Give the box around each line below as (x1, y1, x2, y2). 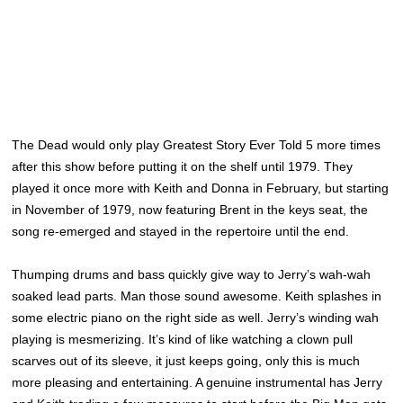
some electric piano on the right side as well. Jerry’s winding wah (12, 310, 380, 325)
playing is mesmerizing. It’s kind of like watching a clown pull (12, 332, 354, 346)
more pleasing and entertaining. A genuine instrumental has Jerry (12, 375, 383, 390)
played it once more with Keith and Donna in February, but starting (12, 181, 390, 195)
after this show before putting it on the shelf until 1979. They (12, 159, 354, 174)
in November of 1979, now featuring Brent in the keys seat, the (12, 202, 369, 217)
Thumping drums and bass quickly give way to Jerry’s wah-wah (12, 267, 372, 282)
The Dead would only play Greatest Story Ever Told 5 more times (12, 138, 381, 152)
